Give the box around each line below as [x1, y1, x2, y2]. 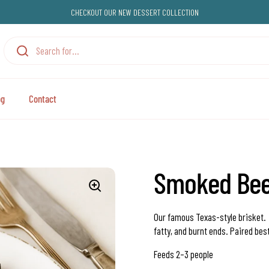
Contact [29, 92, 56, 104]
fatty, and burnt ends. [154, 225, 230, 237]
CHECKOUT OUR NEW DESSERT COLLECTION [70, 7, 199, 17]
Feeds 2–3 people [154, 248, 213, 260]
